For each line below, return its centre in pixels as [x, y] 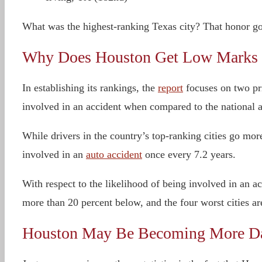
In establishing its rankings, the [90, 88]
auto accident [114, 154]
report [170, 88]
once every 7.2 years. [189, 154]
